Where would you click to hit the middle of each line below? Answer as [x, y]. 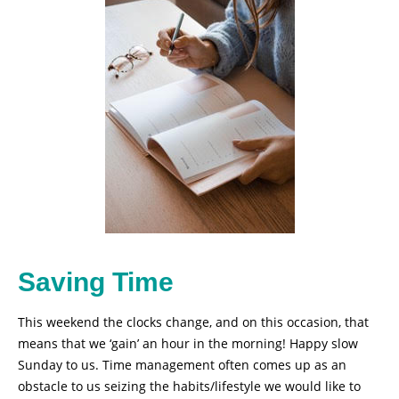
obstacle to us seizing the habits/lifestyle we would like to [189, 386]
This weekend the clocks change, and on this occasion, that [193, 322]
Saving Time [96, 281]
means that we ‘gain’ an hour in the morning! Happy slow [188, 343]
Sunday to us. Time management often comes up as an [182, 364]
